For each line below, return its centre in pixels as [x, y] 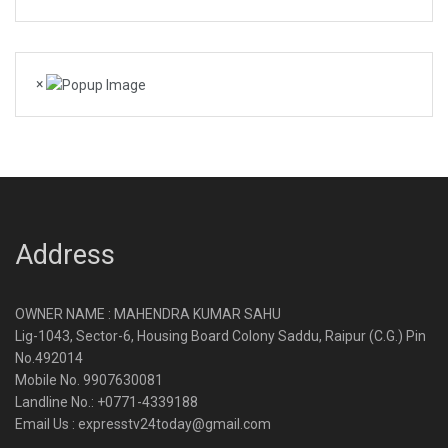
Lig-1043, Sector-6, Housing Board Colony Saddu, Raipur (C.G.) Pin [220, 336]
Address [65, 255]
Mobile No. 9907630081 [89, 380]
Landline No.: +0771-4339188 [106, 402]
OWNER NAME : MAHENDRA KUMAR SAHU [148, 314]
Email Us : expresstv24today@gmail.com [143, 424]
